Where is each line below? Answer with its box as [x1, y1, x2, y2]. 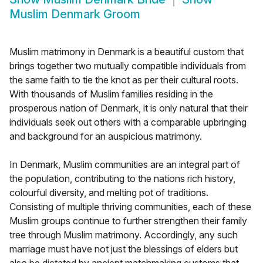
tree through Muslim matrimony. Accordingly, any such [9, 229, 238, 241]
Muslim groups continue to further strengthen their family [9, 215, 247, 227]
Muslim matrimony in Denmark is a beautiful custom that [9, 46, 244, 58]
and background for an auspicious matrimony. [9, 130, 202, 143]
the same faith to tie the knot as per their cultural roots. [9, 74, 238, 86]
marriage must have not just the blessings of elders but [9, 243, 238, 255]
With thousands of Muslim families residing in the [9, 88, 213, 100]
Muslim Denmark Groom [9, 7, 140, 22]
